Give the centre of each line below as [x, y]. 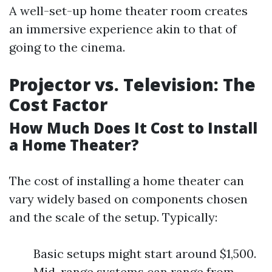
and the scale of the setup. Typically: [113, 217]
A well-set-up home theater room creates [128, 11]
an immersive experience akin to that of [123, 29]
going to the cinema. [67, 47]
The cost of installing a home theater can [127, 181]
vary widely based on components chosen [128, 199]
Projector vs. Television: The [132, 84]
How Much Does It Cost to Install [133, 128]
